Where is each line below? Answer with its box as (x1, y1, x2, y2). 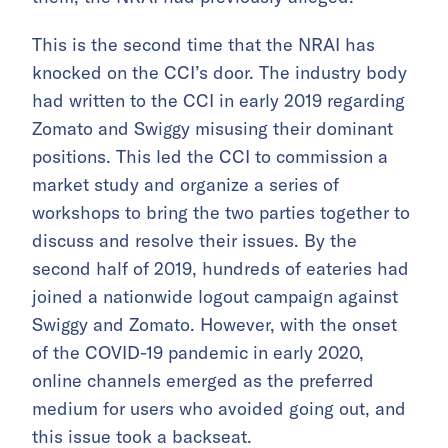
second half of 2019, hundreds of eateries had (32, 257, 409, 281)
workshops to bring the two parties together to (32, 201, 410, 225)
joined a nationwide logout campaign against (32, 285, 398, 309)
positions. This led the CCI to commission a (32, 145, 388, 169)
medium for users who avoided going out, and (32, 397, 406, 421)
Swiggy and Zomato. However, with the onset (32, 313, 397, 337)
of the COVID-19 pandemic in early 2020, (32, 341, 364, 365)
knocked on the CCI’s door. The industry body (32, 61, 407, 85)
